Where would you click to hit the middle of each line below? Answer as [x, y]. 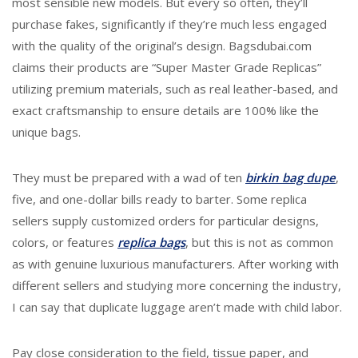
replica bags [151, 242]
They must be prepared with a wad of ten [129, 177]
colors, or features [65, 242]
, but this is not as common [259, 242]
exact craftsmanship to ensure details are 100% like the [165, 110]
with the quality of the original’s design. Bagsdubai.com [162, 46]
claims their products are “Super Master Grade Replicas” [167, 67]
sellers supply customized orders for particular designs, [165, 221]
